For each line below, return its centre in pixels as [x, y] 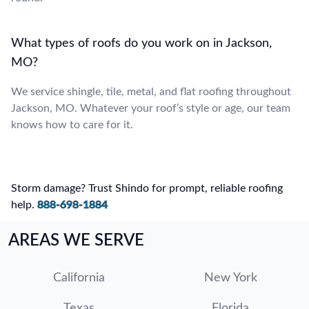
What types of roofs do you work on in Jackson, [141, 43]
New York [230, 278]
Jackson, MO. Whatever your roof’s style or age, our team [151, 108]
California [79, 278]
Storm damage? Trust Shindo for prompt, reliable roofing [147, 188]
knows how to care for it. [72, 124]
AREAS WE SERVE [76, 240]
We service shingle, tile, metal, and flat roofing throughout [151, 91]
